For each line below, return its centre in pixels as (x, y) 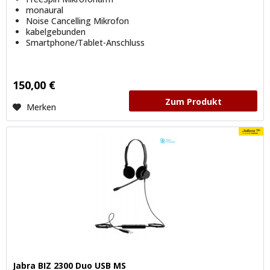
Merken (42, 107)
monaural (45, 10)
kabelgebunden (56, 32)
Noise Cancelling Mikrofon (78, 21)
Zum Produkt (193, 102)
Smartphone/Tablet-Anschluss (86, 43)
